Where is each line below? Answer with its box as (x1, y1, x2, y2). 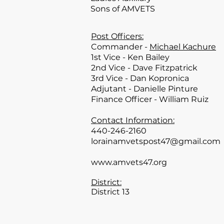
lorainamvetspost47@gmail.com (91, 136, 220, 146)
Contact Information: (91, 115, 174, 125)
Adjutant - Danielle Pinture (91, 84, 198, 93)
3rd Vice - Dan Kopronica (91, 73, 189, 83)
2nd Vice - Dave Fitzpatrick (91, 63, 197, 72)
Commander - (91, 42, 149, 51)
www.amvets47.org (91, 157, 167, 167)
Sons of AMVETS (90, 4, 155, 13)
